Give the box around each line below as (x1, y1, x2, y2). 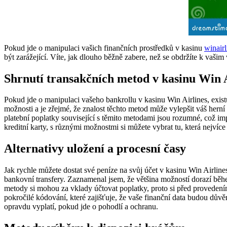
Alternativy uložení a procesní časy (4, 142, 186, 156)
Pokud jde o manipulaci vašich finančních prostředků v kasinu (4, 43, 204, 52)
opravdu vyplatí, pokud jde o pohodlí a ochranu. (4, 202, 158, 211)
